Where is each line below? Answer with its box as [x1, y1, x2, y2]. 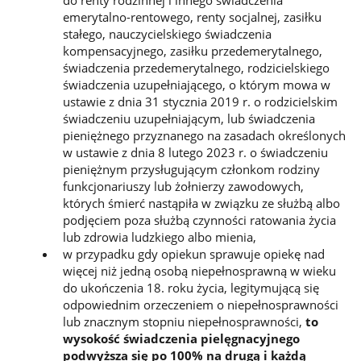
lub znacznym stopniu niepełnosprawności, [62, 313, 305, 330]
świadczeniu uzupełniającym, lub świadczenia [62, 110, 315, 127]
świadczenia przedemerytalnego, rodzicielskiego [62, 59, 330, 76]
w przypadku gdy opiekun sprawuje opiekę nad [62, 245, 325, 262]
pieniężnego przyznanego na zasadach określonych [62, 127, 346, 143]
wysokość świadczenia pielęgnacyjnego [62, 330, 300, 346]
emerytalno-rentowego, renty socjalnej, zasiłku [62, 8, 322, 25]
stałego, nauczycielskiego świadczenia [62, 25, 272, 42]
